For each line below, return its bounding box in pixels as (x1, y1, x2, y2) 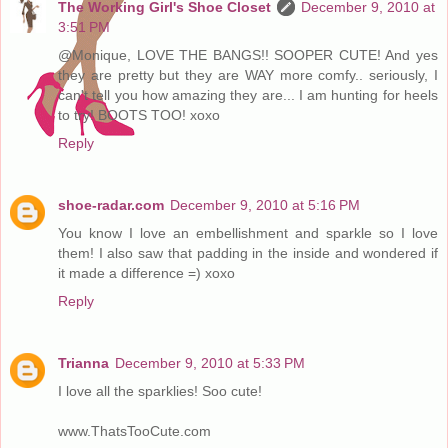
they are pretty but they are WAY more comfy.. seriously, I (58, 66, 438, 83)
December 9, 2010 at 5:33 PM (115, 354, 305, 371)
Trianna (58, 354, 109, 371)
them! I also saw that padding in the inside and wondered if (58, 244, 438, 261)
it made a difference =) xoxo (58, 264, 235, 281)
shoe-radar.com (58, 196, 164, 213)
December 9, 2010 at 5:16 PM (170, 196, 360, 213)
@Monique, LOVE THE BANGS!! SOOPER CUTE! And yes (58, 46, 438, 63)
